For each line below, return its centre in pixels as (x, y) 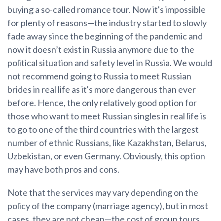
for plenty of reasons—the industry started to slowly (107, 23)
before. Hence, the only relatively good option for (102, 103)
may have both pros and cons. (63, 169)
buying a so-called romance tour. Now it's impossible (107, 10)
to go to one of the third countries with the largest (103, 129)
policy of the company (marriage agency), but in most (108, 206)
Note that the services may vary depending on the (103, 193)
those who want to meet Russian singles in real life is (107, 116)
